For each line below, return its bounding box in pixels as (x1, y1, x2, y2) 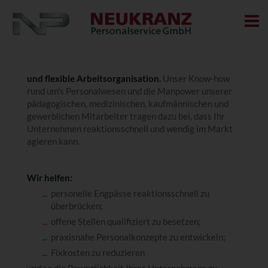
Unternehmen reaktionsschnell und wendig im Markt (26, 123, 233, 134)
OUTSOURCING (102, 120, 172, 132)
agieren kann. (26, 136, 80, 147)
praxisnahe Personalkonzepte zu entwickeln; (50, 232, 226, 242)
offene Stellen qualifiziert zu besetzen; (50, 216, 201, 227)
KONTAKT (114, 145, 160, 156)
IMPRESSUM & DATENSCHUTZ (70, 194, 204, 205)
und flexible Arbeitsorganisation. (26, 73, 161, 84)
